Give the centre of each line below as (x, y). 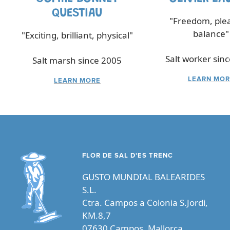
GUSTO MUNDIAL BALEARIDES (143, 177)
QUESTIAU (77, 14)
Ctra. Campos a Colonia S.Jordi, (145, 203)
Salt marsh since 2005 (77, 61)
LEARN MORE (77, 81)
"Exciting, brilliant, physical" (77, 35)
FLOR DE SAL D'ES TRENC (128, 156)
